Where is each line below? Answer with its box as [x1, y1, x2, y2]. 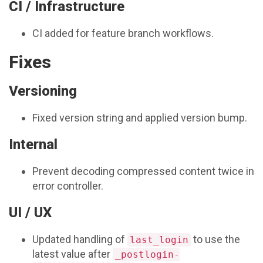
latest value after [32, 248, 113, 261]
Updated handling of [32, 233, 127, 246]
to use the [191, 233, 240, 246]
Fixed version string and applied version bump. [32, 112, 247, 124]
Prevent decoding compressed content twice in [32, 165, 254, 178]
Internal [9, 136, 58, 153]
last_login [130, 234, 188, 246]
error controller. [32, 180, 103, 193]
